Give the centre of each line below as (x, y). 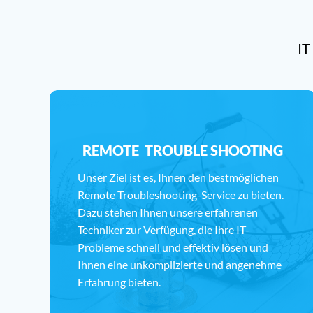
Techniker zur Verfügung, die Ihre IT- (164, 230)
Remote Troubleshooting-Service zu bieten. (181, 195)
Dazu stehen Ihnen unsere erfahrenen (168, 212)
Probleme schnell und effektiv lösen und (173, 247)
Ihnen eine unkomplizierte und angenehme (180, 264)
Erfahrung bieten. (119, 282)
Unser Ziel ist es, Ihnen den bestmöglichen (179, 177)
